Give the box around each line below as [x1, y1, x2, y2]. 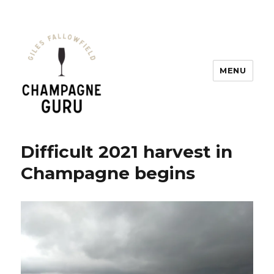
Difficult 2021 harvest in [21, 141, 233, 162]
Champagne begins [21, 163, 196, 183]
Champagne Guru [21, 124, 154, 141]
